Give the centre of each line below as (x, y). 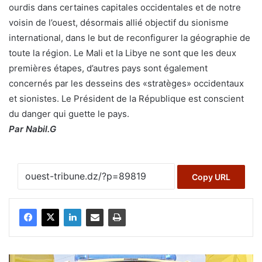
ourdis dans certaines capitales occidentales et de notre (125, 7)
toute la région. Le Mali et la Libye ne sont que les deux (123, 53)
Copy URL (211, 177)
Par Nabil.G (32, 129)
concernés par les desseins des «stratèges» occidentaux (126, 83)
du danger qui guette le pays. (69, 114)
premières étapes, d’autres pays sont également (108, 68)
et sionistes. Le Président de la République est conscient (126, 99)
